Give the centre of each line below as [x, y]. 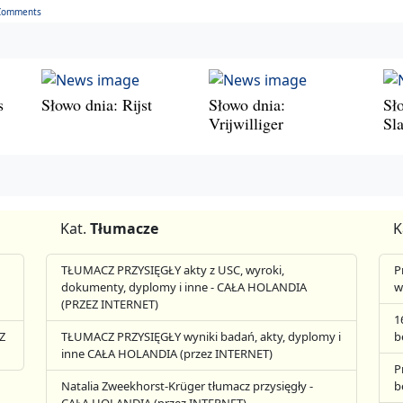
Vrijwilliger [246, 123]
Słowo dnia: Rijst [97, 104]
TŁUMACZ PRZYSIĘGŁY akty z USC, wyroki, [173, 270]
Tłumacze [125, 229]
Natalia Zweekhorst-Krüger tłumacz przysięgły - [188, 386]
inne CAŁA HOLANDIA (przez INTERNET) [167, 354]
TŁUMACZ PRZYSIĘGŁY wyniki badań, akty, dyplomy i [201, 337]
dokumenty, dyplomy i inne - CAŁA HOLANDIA [184, 287]
